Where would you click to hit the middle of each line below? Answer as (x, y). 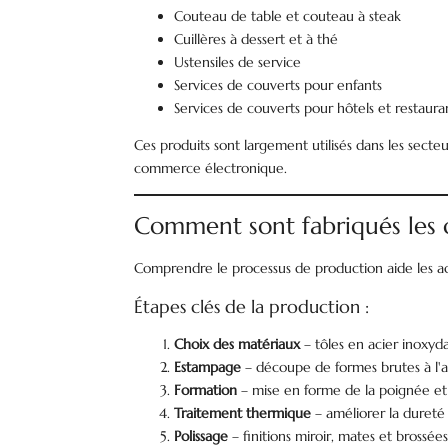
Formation (206, 390)
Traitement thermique (243, 413)
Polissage (201, 436)
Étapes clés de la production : (252, 306)
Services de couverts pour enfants (278, 85)
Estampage (208, 367)
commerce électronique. (211, 168)
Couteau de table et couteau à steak (288, 16)
